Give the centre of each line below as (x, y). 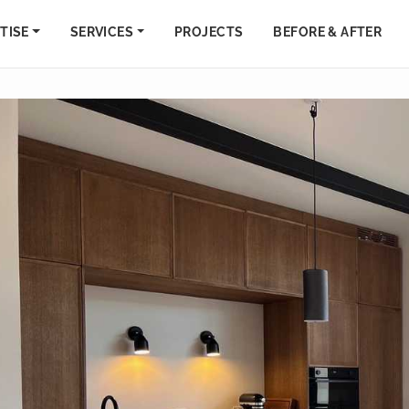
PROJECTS (209, 32)
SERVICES (102, 32)
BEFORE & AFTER (328, 32)
